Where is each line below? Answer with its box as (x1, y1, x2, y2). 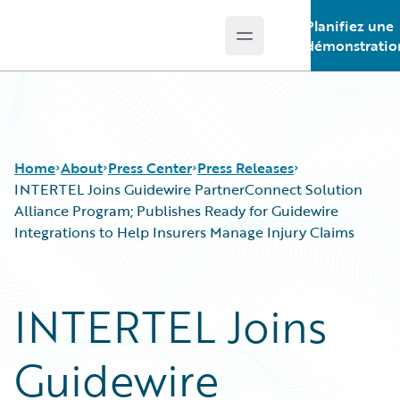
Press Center (108, 157, 192, 179)
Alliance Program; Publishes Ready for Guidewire (14, 200, 338, 221)
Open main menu (243, 34, 362, 56)
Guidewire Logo (35, 35, 138, 56)
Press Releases (197, 157, 294, 179)
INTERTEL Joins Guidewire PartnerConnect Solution (14, 179, 362, 200)
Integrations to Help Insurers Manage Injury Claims (14, 221, 354, 243)
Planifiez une (304, 15, 394, 37)
